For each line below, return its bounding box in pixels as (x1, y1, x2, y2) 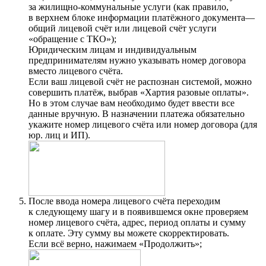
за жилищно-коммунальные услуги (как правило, (28, 1, 229, 12)
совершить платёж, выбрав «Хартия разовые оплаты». (28, 87, 249, 97)
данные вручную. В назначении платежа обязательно (28, 108, 245, 119)
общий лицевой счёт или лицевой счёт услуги (28, 23, 217, 33)
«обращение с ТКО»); (28, 33, 116, 44)
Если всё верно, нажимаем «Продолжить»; (28, 238, 202, 249)
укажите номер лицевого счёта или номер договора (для (28, 119, 257, 129)
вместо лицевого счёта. (28, 65, 123, 76)
